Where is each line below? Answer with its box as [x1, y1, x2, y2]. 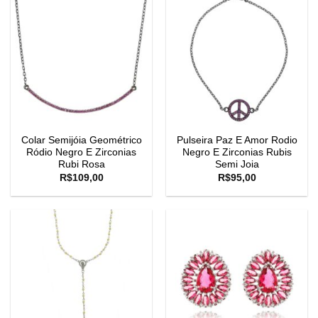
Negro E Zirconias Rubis [182, 147, 292, 158]
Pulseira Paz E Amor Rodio [176, 135, 297, 146]
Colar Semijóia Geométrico [21, 135, 142, 146]
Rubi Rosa [57, 159, 105, 170]
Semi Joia [214, 159, 259, 170]
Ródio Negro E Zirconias [26, 147, 136, 158]
